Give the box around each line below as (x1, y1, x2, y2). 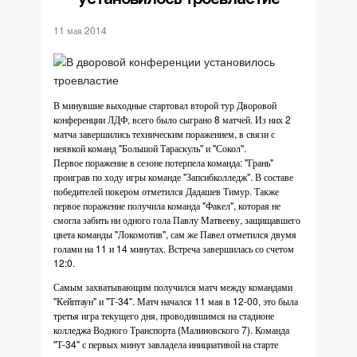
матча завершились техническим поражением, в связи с (53, 127, 275, 140)
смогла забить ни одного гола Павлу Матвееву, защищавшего (53, 213, 300, 226)
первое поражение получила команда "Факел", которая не (53, 198, 280, 212)
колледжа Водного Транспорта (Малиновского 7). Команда (53, 323, 289, 336)
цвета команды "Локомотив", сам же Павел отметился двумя (53, 227, 296, 241)
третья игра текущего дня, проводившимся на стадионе (53, 308, 274, 322)
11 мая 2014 (53, 23, 107, 37)
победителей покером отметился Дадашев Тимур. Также (53, 184, 279, 198)
